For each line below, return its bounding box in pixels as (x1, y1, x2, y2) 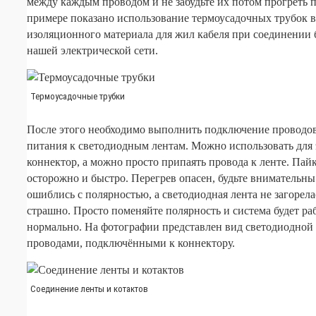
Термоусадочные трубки (30, 91, 125, 102)
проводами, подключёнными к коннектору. (27, 237, 235, 249)
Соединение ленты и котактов (30, 284, 148, 294)
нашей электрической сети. (27, 44, 158, 56)
